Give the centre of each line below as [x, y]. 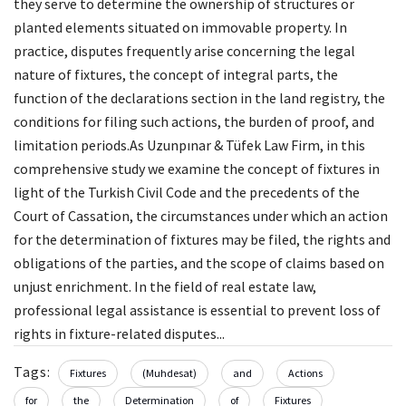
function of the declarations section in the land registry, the [199, 98]
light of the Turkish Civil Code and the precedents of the [187, 193]
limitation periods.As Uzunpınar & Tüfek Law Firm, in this [189, 145]
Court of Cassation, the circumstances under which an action [201, 216]
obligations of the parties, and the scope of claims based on [199, 263]
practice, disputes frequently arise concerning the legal [184, 51]
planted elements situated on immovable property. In [180, 28]
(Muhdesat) [169, 373]
